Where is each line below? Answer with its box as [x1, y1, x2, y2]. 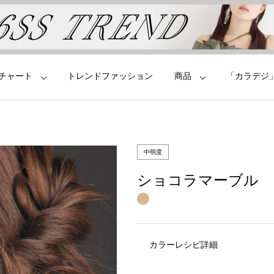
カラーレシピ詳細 [149, 239, 218, 250]
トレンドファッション [67, 70, 153, 81]
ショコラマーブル [137, 171, 259, 189]
